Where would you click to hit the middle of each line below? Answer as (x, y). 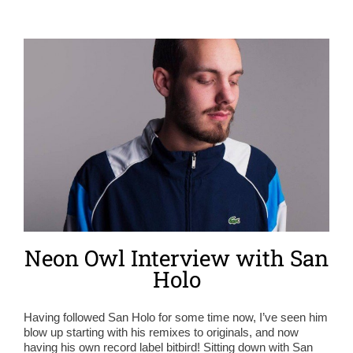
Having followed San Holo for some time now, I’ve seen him (176, 317)
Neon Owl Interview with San (176, 258)
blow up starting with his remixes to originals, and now (161, 332)
